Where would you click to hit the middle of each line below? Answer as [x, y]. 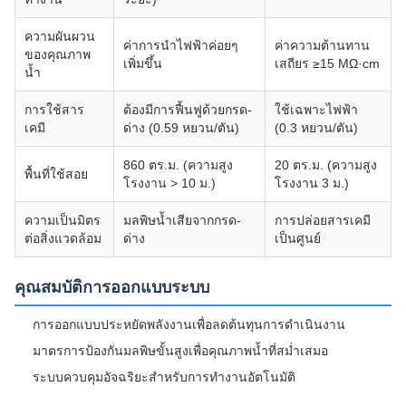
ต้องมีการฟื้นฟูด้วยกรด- [188, 110]
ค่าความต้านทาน [322, 45]
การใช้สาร [54, 110]
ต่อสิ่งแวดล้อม [63, 238]
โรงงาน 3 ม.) [312, 183]
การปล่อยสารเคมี [323, 220]
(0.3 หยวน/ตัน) [316, 128]
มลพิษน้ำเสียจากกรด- [182, 220]
